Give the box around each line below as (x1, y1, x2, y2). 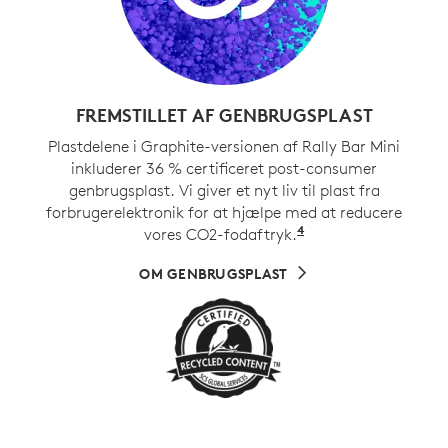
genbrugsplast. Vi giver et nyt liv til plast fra (68, 180, 380, 201)
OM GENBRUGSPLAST (139, 265, 288, 284)
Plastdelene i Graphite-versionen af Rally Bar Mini (48, 136, 400, 157)
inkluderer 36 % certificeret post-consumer (71, 158, 377, 179)
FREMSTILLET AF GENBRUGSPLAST (75, 103, 373, 128)
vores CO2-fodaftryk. (144, 224, 297, 245)
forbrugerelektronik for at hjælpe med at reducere (46, 202, 402, 223)
